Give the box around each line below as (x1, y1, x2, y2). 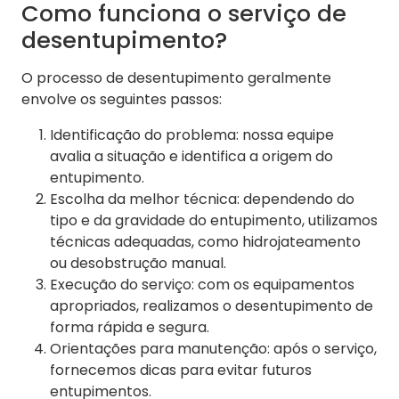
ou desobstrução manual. (50, 253, 226, 274)
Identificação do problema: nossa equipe (50, 125, 334, 146)
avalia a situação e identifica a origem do (50, 146, 333, 167)
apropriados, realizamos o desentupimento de (50, 296, 373, 317)
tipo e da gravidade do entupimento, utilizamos (50, 210, 378, 232)
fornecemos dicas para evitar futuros (50, 360, 312, 381)
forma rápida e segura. (50, 317, 209, 338)
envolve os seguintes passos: (21, 89, 222, 110)
